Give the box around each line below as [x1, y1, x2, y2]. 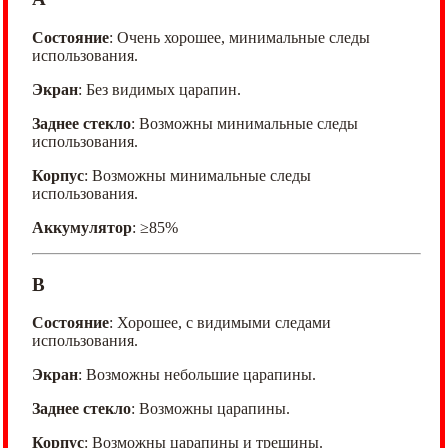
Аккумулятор [32, 218, 132, 236]
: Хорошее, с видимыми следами [109, 314, 331, 332]
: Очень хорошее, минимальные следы [109, 28, 370, 46]
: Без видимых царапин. [78, 80, 241, 98]
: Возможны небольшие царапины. [78, 366, 316, 384]
